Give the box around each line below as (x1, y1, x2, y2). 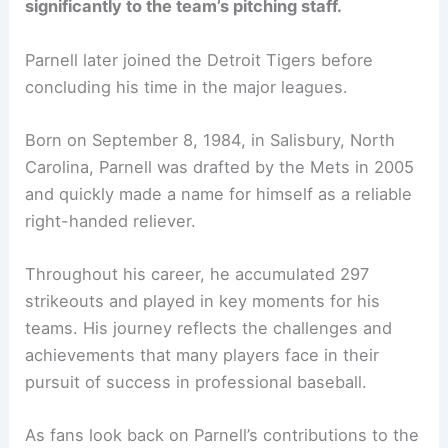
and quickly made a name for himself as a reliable (25, 183, 413, 204)
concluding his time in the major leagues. (25, 76, 349, 97)
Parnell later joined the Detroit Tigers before (25, 49, 374, 70)
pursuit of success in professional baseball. (25, 372, 368, 393)
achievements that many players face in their (25, 345, 380, 366)
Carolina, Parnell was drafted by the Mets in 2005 (25, 156, 415, 177)
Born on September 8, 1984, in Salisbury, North (25, 129, 396, 150)
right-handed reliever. (25, 210, 197, 231)
